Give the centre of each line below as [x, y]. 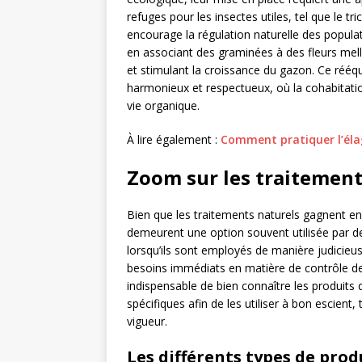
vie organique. [163, 106]
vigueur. [147, 322]
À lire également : [174, 140]
